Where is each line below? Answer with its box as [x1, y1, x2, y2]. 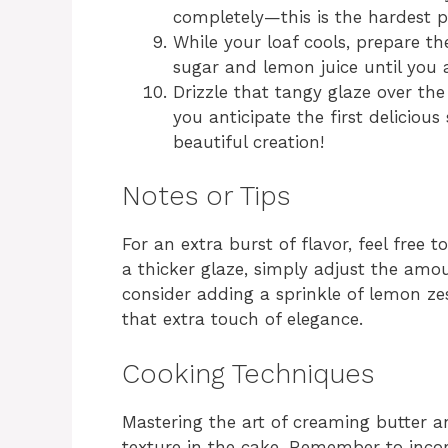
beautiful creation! [173, 131, 324, 152]
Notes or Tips [122, 180, 290, 213]
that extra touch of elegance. [122, 309, 363, 330]
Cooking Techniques [122, 357, 374, 390]
